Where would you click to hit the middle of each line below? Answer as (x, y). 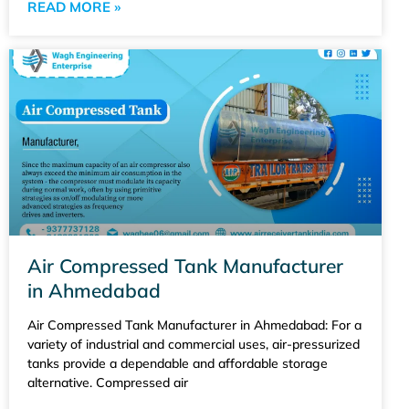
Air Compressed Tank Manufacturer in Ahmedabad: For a (194, 325)
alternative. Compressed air (108, 382)
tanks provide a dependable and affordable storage (178, 363)
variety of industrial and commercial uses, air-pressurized (194, 344)
